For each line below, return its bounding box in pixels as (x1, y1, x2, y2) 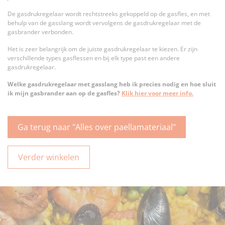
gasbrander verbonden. (8, 28, 73, 37)
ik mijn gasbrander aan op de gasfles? (8, 89, 122, 98)
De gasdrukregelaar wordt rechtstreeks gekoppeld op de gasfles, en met (8, 10, 210, 19)
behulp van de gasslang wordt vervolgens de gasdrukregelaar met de (8, 19, 201, 28)
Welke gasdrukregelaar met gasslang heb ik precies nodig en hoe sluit (8, 80, 216, 89)
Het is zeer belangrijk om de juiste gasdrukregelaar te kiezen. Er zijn (8, 45, 197, 54)
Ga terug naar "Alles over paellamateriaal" (18, 122, 176, 133)
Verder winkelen (18, 152, 79, 163)
